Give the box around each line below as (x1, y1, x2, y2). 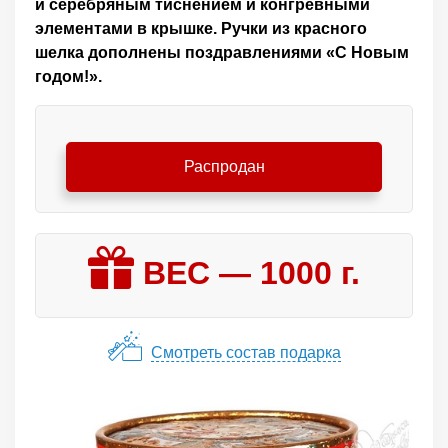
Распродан (183, 158, 265, 175)
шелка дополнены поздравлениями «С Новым (35, 44, 409, 61)
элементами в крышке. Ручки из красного (35, 20, 367, 37)
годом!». (35, 68, 102, 85)
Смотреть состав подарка (150, 344, 341, 362)
